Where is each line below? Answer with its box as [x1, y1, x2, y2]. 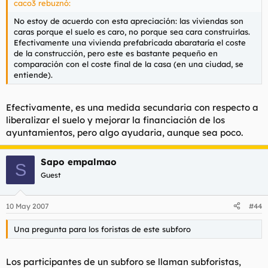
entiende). [14, 69, 53, 80]
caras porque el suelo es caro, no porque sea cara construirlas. [14, 26, 250, 36]
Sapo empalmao [41, 156, 117, 167]
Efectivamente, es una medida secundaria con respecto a [6, 102, 258, 113]
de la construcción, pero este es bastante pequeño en [14, 48, 218, 58]
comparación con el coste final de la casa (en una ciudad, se [14, 59, 243, 69]
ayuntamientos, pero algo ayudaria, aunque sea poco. [6, 127, 243, 138]
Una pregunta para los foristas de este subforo [14, 224, 191, 234]
